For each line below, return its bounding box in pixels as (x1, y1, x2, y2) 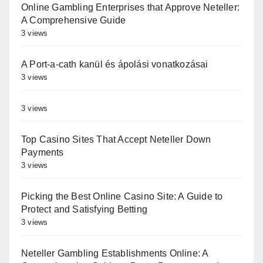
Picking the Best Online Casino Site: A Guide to (21, 191, 223, 201)
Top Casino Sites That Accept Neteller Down (21, 134, 211, 144)
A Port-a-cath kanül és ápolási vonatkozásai (21, 59, 208, 69)
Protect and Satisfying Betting (21, 204, 147, 214)
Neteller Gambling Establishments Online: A (21, 248, 208, 258)
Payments (21, 147, 64, 157)
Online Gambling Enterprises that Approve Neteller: (21, 2, 240, 12)
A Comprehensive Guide (21, 15, 126, 25)
